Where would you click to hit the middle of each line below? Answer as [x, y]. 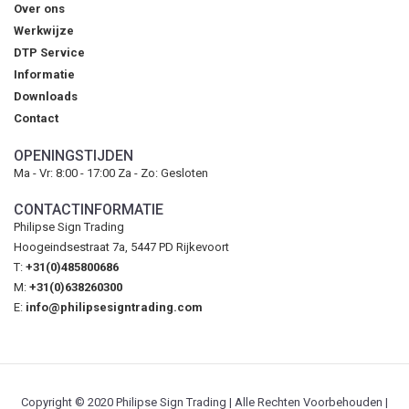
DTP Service [49, 53]
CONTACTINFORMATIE [89, 210]
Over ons [39, 9]
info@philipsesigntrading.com [114, 308]
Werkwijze [44, 31]
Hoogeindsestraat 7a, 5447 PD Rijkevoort [121, 247]
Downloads [46, 97]
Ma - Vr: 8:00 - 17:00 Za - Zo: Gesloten [111, 173]
